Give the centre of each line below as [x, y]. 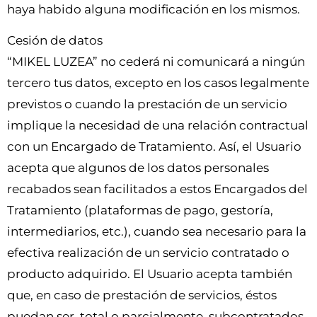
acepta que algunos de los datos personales [138, 167]
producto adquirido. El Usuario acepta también [150, 273]
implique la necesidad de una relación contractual [158, 125]
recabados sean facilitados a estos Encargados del [157, 189]
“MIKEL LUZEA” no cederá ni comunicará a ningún [156, 61]
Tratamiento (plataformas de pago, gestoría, [140, 210]
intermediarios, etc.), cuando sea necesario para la [157, 231]
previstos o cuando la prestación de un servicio [147, 104]
